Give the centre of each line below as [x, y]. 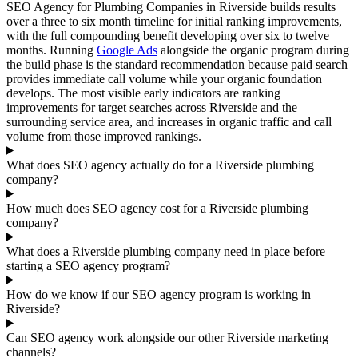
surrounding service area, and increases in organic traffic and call [169, 121]
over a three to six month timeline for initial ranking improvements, [174, 21]
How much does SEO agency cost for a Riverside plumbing [157, 208]
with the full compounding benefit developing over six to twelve [168, 35]
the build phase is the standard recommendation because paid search [177, 64]
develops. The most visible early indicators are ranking [143, 93]
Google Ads [127, 50]
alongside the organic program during [253, 50]
